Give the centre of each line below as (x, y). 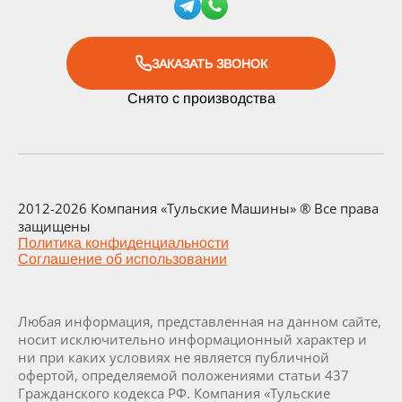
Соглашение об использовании (122, 259)
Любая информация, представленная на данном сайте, (200, 321)
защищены (54, 226)
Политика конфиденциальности (123, 243)
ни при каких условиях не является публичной (174, 357)
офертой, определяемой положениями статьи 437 (184, 375)
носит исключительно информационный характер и (192, 339)
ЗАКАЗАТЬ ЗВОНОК (209, 63)
